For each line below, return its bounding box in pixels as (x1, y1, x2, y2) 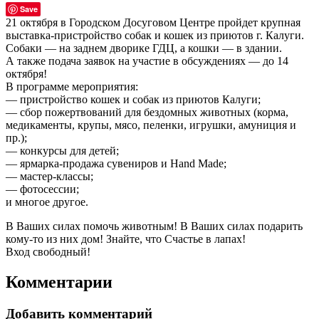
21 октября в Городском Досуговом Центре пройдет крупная (6, 16, 300, 28)
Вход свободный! (6, 245, 90, 258)
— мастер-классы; (6, 169, 93, 182)
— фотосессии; (6, 182, 79, 195)
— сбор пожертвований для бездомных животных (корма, (6, 105, 288, 118)
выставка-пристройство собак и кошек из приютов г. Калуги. (6, 28, 304, 41)
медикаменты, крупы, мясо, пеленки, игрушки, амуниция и (6, 118, 296, 131)
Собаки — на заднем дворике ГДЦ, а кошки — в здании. (6, 41, 285, 54)
